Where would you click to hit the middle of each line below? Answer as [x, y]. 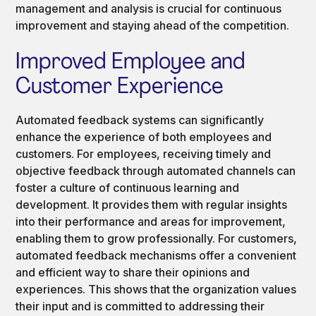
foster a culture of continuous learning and [128, 187]
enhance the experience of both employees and [144, 136]
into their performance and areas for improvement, [151, 221]
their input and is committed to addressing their [140, 306]
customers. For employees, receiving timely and [144, 153]
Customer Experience [120, 87]
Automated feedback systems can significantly [140, 120]
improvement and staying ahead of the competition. [153, 25]
